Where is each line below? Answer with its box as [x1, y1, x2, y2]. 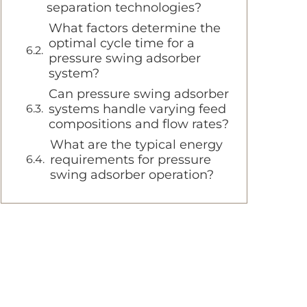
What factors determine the [49, 21, 221, 36]
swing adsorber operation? [50, 167, 214, 182]
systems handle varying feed [49, 101, 226, 116]
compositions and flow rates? [49, 116, 229, 132]
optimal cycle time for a [49, 36, 195, 51]
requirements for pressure [50, 152, 211, 167]
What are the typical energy [50, 137, 223, 152]
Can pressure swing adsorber [49, 86, 229, 101]
